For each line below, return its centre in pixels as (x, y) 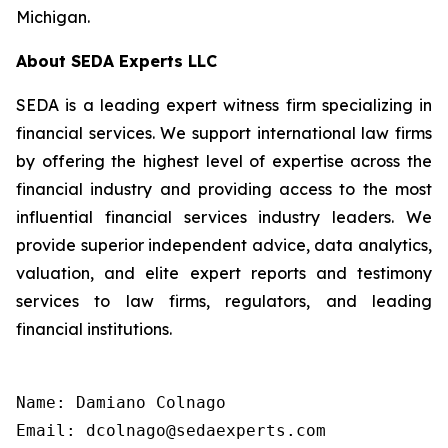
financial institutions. (94, 329)
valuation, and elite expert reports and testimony (224, 273)
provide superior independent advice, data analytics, (224, 245)
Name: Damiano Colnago (121, 402)
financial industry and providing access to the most (224, 189)
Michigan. (53, 17)
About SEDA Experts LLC (116, 61)
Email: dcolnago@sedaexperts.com (171, 430)
